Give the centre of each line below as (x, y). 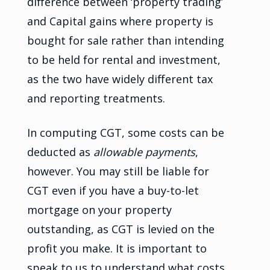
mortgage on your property (99, 210)
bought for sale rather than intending (125, 41)
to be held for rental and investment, (124, 60)
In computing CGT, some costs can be (125, 133)
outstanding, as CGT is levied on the (121, 229)
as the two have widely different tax (120, 79)
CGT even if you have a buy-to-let (113, 191)
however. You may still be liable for (118, 171)
